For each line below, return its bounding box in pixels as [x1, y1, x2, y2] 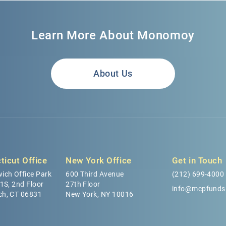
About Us [93, 68, 133, 79]
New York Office [66, 155, 132, 166]
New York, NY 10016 [66, 190, 134, 199]
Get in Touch [172, 155, 222, 166]
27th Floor [66, 180, 100, 189]
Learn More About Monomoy [31, 28, 195, 42]
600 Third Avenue [66, 170, 124, 179]
